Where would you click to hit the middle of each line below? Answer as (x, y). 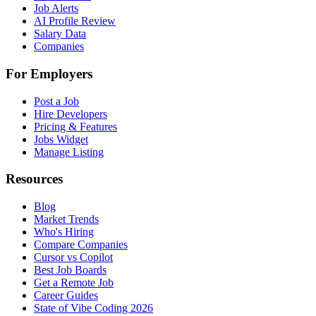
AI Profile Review (75, 21)
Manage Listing (69, 152)
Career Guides (66, 295)
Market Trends (66, 219)
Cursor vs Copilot (73, 257)
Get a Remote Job (74, 282)
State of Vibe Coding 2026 (93, 308)
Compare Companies (81, 244)
